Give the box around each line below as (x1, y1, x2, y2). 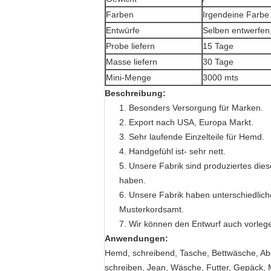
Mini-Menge (106, 73, 151, 82)
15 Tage (203, 41, 233, 51)
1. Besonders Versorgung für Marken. (119, 103, 263, 113)
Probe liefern (106, 41, 155, 51)
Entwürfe (106, 25, 140, 35)
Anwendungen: (105, 233, 168, 243)
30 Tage (203, 57, 233, 67)
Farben (106, 10, 134, 19)
